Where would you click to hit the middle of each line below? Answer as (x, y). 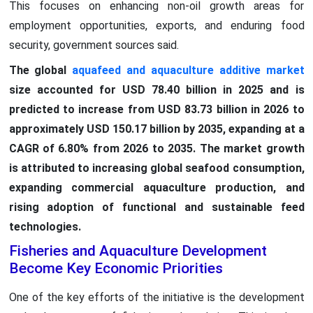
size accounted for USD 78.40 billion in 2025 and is (156, 89)
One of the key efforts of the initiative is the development (156, 297)
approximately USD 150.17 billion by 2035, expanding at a (156, 129)
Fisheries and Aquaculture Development (138, 250)
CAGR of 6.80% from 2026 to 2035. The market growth (156, 148)
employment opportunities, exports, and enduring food (156, 25)
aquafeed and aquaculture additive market (188, 70)
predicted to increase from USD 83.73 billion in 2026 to (156, 109)
